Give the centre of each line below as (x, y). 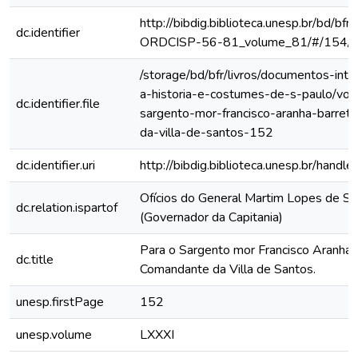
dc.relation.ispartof (67, 208)
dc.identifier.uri (56, 165)
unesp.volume (54, 335)
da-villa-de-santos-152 (207, 133)
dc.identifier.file (58, 104)
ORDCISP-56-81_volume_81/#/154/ (246, 42)
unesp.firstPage (60, 302)
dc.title (35, 260)
